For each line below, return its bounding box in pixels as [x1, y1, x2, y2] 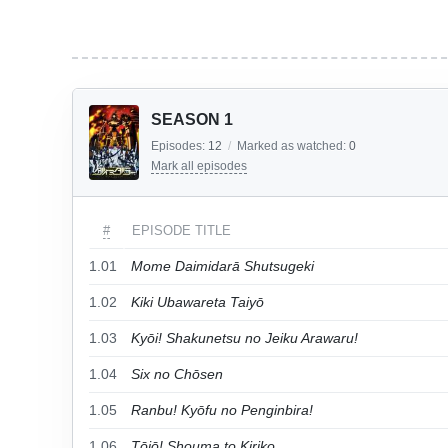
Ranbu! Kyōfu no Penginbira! [131, 402, 313, 418]
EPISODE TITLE [132, 223, 231, 238]
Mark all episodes [151, 159, 247, 173]
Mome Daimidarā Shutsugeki [131, 258, 314, 274]
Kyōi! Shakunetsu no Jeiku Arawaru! [131, 330, 358, 346]
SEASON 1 [151, 111, 233, 128]
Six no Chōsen [131, 366, 223, 382]
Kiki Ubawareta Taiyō [131, 294, 264, 310]
